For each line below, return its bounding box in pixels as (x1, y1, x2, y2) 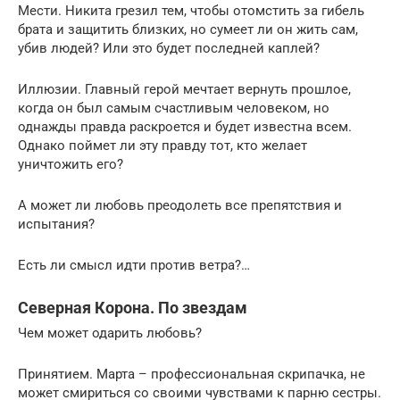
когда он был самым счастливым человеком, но (18, 99, 329, 116)
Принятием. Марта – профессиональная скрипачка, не (18, 365, 365, 382)
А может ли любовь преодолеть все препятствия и (18, 196, 342, 213)
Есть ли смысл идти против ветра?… (18, 256, 250, 273)
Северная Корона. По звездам (18, 297, 247, 317)
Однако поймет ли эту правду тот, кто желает (18, 137, 307, 154)
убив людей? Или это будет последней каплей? (18, 39, 320, 56)
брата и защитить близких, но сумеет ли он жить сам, (18, 21, 358, 37)
